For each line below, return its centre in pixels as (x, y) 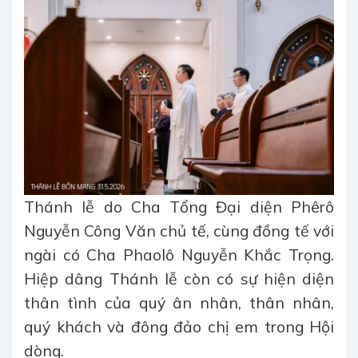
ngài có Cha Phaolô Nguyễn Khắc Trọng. (179, 255)
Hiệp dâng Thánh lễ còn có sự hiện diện (179, 279)
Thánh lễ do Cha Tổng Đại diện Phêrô (179, 207)
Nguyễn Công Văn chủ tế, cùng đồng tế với (179, 231)
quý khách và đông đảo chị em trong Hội (179, 327)
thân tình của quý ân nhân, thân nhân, (179, 303)
